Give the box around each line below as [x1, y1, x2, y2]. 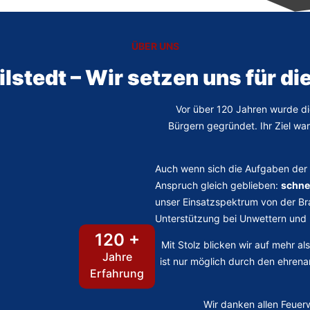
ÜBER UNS [131, 39, 179, 52]
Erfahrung [90, 266, 144, 280]
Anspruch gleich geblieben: [155, 179, 281, 191]
